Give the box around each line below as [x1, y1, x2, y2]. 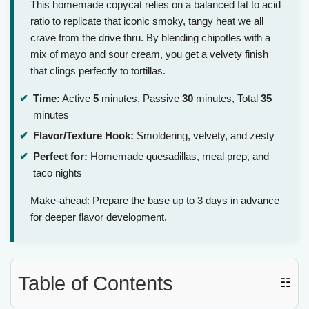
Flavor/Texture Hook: [33, 129, 134, 141]
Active [60, 92, 93, 105]
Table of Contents [18, 272, 173, 295]
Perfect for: [33, 150, 88, 162]
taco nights [33, 166, 82, 179]
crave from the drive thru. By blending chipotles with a [30, 32, 270, 44]
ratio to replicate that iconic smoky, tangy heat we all [30, 15, 263, 28]
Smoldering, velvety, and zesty [134, 129, 275, 141]
